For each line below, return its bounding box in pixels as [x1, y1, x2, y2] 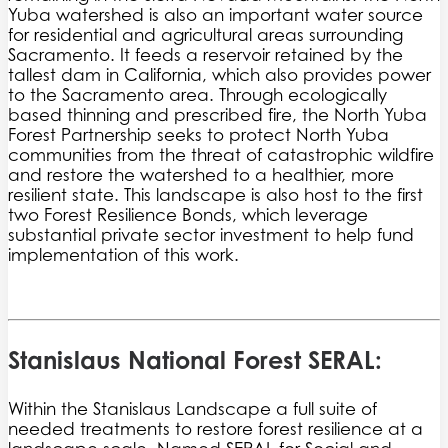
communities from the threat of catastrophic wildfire [8, 145, 434, 166]
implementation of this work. [8, 245, 239, 266]
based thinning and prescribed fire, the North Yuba [8, 105, 427, 126]
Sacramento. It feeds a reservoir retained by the [8, 45, 403, 66]
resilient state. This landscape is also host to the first [8, 185, 423, 206]
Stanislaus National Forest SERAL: [8, 345, 389, 376]
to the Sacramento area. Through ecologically [8, 85, 387, 106]
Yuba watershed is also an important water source [8, 5, 423, 26]
